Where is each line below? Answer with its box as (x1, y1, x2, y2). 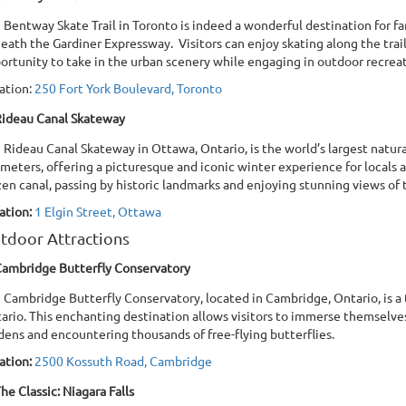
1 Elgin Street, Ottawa (34, 202, 161, 219)
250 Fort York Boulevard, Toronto (34, 79, 222, 96)
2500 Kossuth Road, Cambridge (34, 352, 212, 369)
